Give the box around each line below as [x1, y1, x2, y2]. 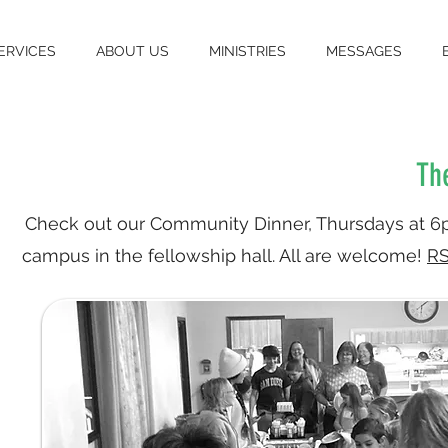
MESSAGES [326, 43, 402, 59]
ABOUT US [96, 43, 169, 59]
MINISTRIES [209, 43, 286, 59]
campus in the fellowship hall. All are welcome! [22, 245, 427, 266]
